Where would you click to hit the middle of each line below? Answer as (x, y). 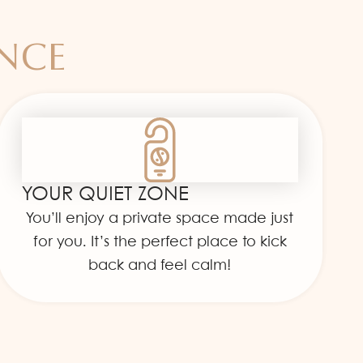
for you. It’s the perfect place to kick (160, 242)
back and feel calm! (160, 265)
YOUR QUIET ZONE (105, 194)
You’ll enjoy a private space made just (160, 218)
